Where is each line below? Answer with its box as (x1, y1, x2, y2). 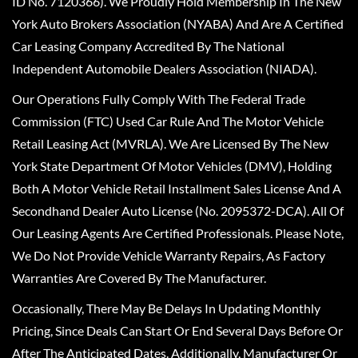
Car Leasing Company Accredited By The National (12, 38, 284, 54)
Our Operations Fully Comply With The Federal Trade (12, 90, 305, 106)
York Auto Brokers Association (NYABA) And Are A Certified (12, 15, 344, 31)
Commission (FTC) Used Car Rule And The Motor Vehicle (12, 113, 324, 129)
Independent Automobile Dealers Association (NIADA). (12, 60, 316, 76)
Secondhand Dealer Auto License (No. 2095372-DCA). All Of (12, 202, 344, 218)
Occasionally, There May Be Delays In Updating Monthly (12, 300, 320, 316)
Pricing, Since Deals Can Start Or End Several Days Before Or (12, 322, 343, 338)
